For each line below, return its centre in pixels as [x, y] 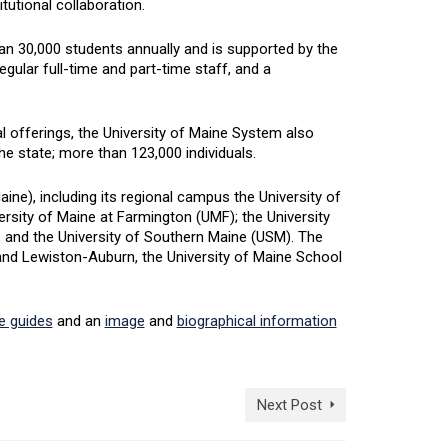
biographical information [256, 320]
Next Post [289, 404]
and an [78, 320]
